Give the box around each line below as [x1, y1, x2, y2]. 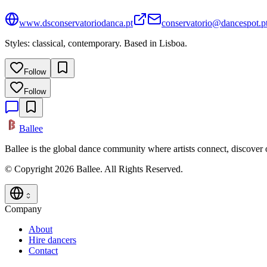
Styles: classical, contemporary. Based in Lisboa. [5, 38, 187, 49]
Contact [29, 246, 58, 256]
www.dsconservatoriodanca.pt [19, 18, 133, 29]
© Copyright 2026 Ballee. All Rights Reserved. [5, 164, 183, 175]
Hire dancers [29, 235, 76, 246]
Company [5, 204, 42, 215]
